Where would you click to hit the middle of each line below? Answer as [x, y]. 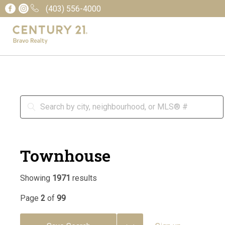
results [84, 178]
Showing [36, 178]
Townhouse [65, 155]
